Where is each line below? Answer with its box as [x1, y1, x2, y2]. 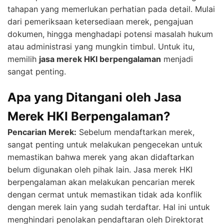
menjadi [161, 54, 193, 64]
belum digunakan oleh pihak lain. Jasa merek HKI [7, 164, 192, 175]
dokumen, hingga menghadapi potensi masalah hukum [7, 29, 213, 39]
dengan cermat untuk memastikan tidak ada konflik [7, 189, 202, 200]
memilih [7, 54, 39, 64]
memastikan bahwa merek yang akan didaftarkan [7, 152, 194, 162]
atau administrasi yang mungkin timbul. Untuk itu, [7, 41, 194, 52]
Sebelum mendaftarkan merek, [76, 127, 194, 137]
